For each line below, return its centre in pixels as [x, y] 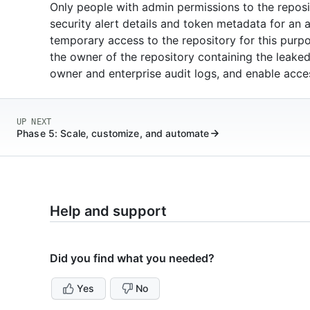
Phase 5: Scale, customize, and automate [113, 134]
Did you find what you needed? [132, 258]
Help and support [108, 211]
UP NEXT [34, 122]
